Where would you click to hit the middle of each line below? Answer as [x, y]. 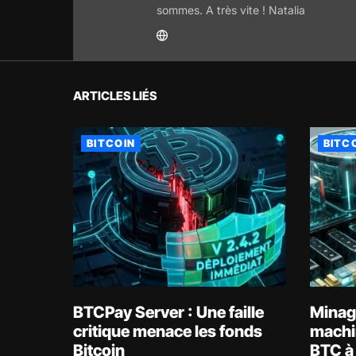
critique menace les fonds [168, 331]
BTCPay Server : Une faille [168, 312]
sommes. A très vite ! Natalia [231, 10]
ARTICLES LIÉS [115, 96]
